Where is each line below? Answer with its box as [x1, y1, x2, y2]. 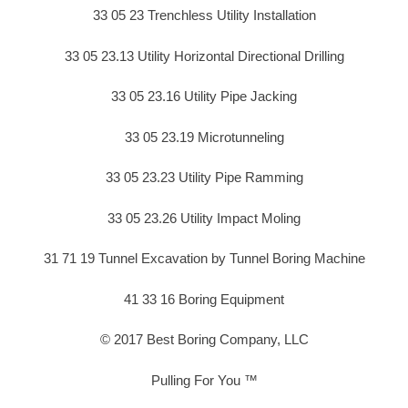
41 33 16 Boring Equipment [124, 291, 284, 307]
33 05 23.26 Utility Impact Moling [107, 209, 301, 226]
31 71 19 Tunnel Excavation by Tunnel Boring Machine [43, 250, 365, 267]
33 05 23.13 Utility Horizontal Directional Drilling [64, 47, 344, 64]
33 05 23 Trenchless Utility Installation [92, 7, 316, 24]
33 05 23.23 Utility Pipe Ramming [105, 169, 303, 186]
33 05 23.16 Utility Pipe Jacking [111, 88, 297, 105]
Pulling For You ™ [150, 372, 258, 388]
